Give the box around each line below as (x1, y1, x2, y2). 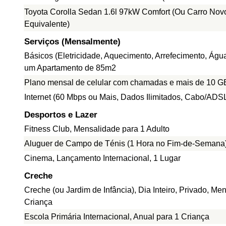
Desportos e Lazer (24, 110, 97, 120)
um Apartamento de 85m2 (24, 64, 116, 72)
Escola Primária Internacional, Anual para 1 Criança (24, 212, 209, 221)
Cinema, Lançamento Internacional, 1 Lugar (24, 154, 181, 162)
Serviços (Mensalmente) (24, 37, 121, 46)
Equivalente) (24, 20, 70, 28)
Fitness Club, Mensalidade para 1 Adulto (24, 125, 169, 133)
